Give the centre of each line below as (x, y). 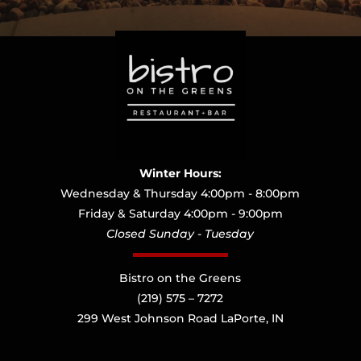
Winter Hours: (180, 174)
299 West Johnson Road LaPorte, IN (180, 319)
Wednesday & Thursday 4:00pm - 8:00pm (180, 194)
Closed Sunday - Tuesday (180, 234)
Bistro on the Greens (180, 278)
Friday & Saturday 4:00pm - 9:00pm (180, 214)
